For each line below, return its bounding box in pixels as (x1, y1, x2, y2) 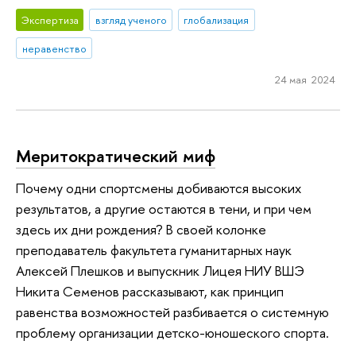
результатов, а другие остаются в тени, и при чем (16, 199, 311, 218)
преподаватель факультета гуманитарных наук (16, 240, 292, 259)
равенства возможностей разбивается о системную (16, 302, 329, 321)
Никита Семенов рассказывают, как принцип (16, 281, 284, 300)
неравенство (21, 41, 87, 56)
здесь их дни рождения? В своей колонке (16, 219, 266, 238)
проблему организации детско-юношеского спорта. (16, 323, 329, 342)
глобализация (184, 12, 250, 27)
